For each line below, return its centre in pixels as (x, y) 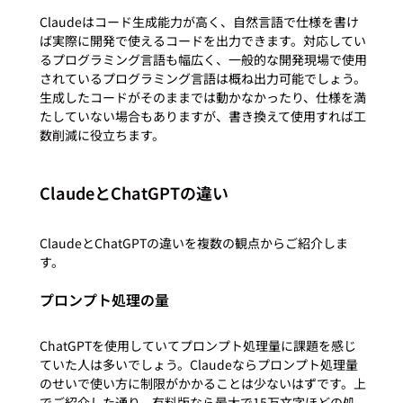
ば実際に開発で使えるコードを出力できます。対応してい (202, 40)
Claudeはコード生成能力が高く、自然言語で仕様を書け (199, 21)
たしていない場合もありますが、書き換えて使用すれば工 (202, 116)
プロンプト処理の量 (104, 299)
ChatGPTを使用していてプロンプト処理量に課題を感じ (197, 345)
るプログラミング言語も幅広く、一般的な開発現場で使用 (203, 59)
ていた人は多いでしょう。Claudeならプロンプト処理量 (198, 364)
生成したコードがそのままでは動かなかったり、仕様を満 (202, 97)
